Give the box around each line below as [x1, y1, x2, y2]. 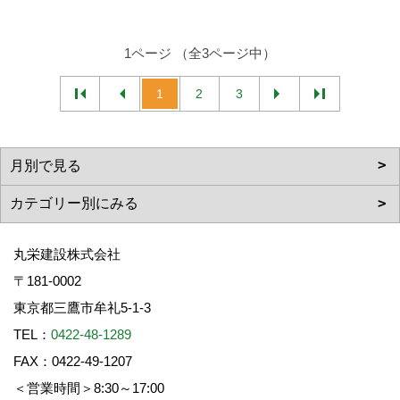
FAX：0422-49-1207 [13, 354, 132, 369]
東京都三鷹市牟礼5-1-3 [13, 300, 164, 315]
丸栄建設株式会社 [13, 246, 121, 262]
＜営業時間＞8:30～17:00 [13, 380, 178, 396]
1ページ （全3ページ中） [124, 46, 276, 61]
